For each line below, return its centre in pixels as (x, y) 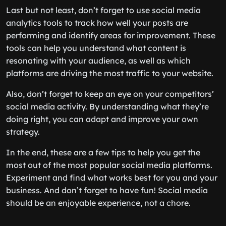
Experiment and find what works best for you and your (112, 178)
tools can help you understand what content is (96, 48)
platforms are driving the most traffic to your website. (110, 73)
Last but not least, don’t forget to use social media (103, 10)
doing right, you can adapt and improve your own (102, 119)
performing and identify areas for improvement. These (111, 35)
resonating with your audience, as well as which (98, 61)
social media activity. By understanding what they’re (107, 106)
